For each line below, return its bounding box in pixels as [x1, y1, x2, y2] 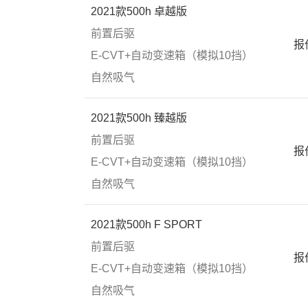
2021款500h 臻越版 [91, 112, 187, 124]
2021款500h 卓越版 [91, 5, 187, 17]
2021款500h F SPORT [91, 219, 202, 230]
